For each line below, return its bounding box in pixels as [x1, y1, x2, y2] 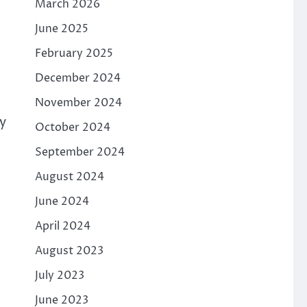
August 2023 [34, 243, 103, 258]
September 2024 [34, 144, 125, 160]
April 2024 [34, 218, 90, 234]
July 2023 [34, 267, 84, 283]
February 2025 [34, 45, 113, 61]
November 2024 [34, 95, 122, 110]
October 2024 [34, 119, 110, 135]
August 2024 [34, 169, 104, 184]
